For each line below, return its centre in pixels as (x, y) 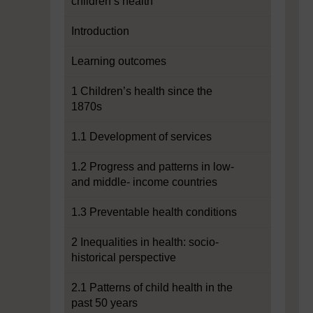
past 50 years (104, 303)
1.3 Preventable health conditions (154, 212)
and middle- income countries (144, 182)
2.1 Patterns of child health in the (152, 287)
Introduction (100, 31)
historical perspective (124, 257)
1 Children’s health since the (142, 91)
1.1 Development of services (141, 137)
